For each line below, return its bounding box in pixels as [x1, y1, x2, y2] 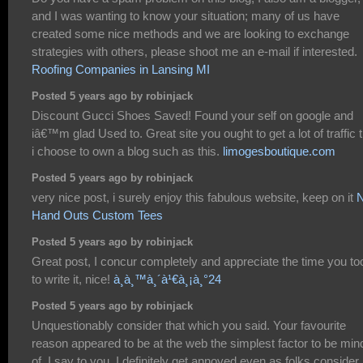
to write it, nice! [32, 271, 113, 286]
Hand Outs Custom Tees [32, 207, 163, 222]
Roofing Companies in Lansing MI [32, 62, 210, 76]
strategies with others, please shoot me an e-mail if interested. [32, 44, 357, 58]
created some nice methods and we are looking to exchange [32, 26, 349, 41]
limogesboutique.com [223, 143, 335, 158]
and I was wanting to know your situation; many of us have [32, 8, 340, 23]
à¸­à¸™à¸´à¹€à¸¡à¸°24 [113, 271, 221, 286]
